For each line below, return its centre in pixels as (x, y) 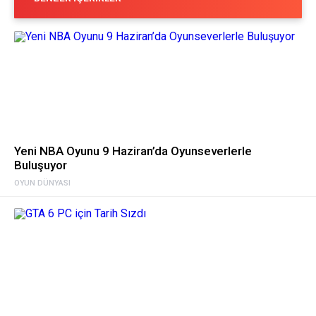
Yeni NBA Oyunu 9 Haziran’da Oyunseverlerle (133, 151)
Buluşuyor (41, 165)
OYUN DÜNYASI (42, 183)
